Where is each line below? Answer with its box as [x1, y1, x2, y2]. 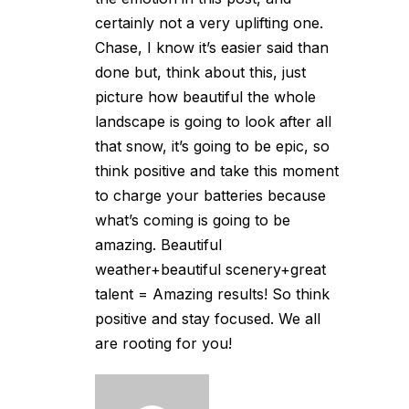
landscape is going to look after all [95, 112, 331, 131]
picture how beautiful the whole [95, 88, 316, 106]
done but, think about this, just [95, 63, 306, 81]
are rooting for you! [95, 334, 232, 352]
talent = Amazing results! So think [95, 285, 330, 303]
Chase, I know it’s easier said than [95, 38, 329, 57]
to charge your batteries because [95, 186, 326, 204]
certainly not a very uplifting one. [95, 14, 323, 32]
